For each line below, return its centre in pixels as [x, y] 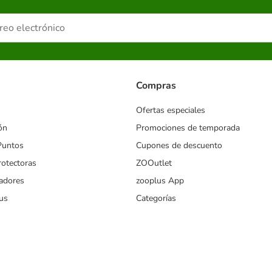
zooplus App [160, 180]
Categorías [156, 198]
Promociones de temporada [188, 127]
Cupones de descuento [179, 145]
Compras [156, 85]
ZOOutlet [154, 163]
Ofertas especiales [171, 110]
